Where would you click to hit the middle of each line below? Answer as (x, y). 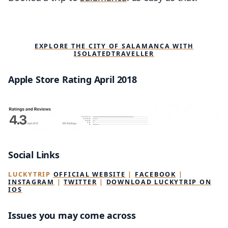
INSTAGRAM (31, 182)
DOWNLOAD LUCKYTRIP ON (159, 182)
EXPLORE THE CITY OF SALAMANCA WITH (114, 46)
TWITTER (80, 182)
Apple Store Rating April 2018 (73, 79)
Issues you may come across (72, 215)
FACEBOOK (155, 175)
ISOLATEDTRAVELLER (114, 54)
